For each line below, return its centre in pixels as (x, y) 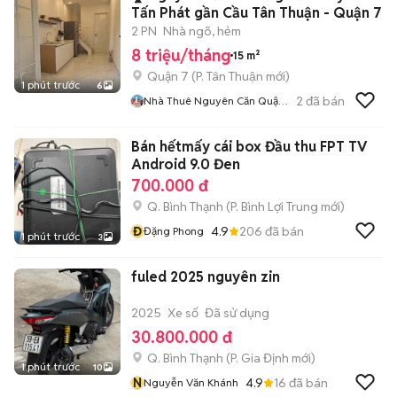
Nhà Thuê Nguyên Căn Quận (214, 101)
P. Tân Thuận (230, 76)
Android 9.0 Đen (186, 164)
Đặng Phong (174, 231)
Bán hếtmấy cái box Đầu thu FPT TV (249, 147)
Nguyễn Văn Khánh (191, 382)
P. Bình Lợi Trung (274, 206)
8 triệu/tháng (181, 55)
